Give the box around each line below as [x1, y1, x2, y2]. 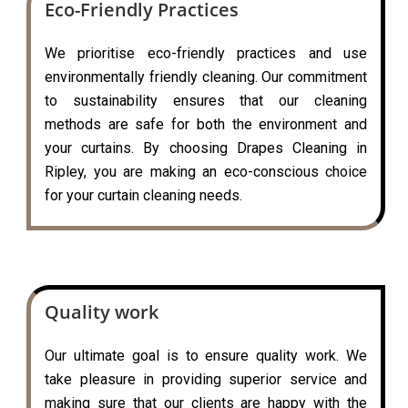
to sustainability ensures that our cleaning [45, 91, 367, 109]
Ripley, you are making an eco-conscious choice [45, 162, 367, 180]
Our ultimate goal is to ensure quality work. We [45, 346, 367, 364]
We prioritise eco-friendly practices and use [45, 44, 367, 62]
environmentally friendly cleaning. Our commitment [45, 67, 367, 86]
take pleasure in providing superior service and [45, 370, 367, 388]
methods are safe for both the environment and [45, 115, 367, 133]
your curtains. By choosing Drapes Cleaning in [45, 138, 367, 157]
